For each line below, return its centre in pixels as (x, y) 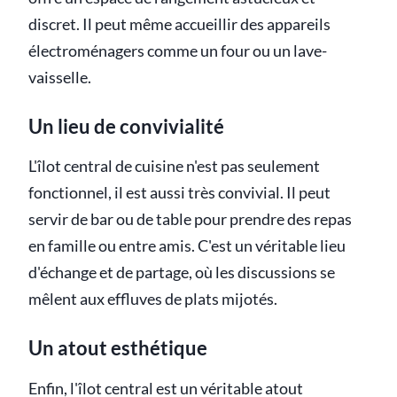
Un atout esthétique (118, 348)
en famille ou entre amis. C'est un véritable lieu (187, 246)
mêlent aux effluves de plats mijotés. (153, 300)
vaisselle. (60, 78)
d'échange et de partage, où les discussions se (182, 273)
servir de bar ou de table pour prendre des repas (190, 220)
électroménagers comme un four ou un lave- (178, 51)
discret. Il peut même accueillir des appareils (179, 25)
